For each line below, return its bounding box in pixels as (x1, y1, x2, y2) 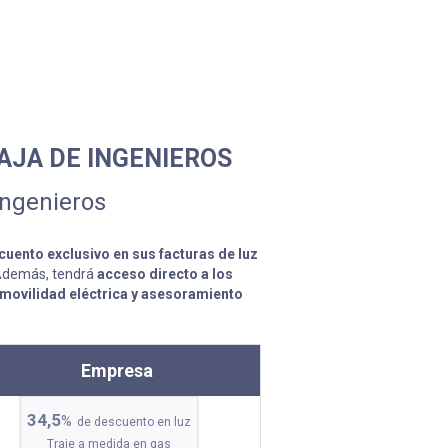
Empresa (80, 359, 153, 381)
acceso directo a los (97, 265, 233, 282)
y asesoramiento (131, 285, 243, 302)
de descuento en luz (77, 414, 192, 429)
